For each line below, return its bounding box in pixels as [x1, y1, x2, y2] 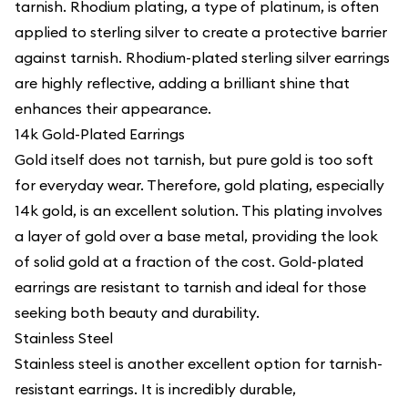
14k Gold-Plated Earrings [15, 125, 185, 143]
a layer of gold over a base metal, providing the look [15, 227, 378, 245]
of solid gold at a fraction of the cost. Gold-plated [15, 252, 363, 270]
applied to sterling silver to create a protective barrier [15, 23, 387, 41]
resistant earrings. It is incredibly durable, [15, 380, 296, 398]
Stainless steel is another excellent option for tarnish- [15, 354, 382, 372]
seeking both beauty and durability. [15, 303, 260, 321]
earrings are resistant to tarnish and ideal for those [15, 278, 366, 296]
